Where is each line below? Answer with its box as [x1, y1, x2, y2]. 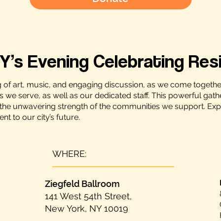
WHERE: [52, 148, 87, 159]
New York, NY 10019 [45, 203, 129, 214]
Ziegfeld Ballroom [45, 179, 120, 189]
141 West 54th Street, [45, 191, 132, 202]
